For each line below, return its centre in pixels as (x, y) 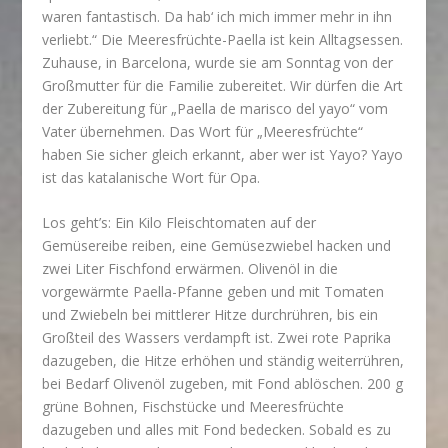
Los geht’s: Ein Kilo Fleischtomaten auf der (179, 223)
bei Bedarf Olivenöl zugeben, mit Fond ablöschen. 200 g (223, 384)
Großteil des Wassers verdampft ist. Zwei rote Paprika (217, 338)
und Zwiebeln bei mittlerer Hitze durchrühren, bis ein (210, 315)
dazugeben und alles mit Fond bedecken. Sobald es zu (217, 430)
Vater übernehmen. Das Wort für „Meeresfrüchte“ (203, 131)
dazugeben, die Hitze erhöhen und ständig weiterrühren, (223, 361)
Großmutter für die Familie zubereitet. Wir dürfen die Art (223, 85)
